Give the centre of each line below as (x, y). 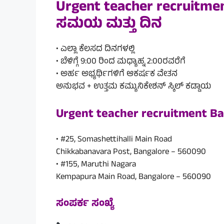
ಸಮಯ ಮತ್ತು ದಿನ (109, 25)
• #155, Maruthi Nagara (96, 165)
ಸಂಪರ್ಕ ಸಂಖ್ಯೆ (85, 204)
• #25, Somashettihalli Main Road (114, 140)
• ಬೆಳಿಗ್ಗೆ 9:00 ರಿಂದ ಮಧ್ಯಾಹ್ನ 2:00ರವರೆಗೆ (121, 62)
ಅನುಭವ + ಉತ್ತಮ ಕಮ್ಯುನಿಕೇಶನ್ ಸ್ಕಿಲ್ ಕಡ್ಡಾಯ (133, 87)
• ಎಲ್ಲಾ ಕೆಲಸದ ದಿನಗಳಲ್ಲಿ (95, 49)
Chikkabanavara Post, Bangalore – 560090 (131, 153)
